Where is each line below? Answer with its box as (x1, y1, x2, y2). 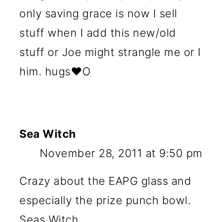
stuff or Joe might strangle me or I (19, 45, 201, 58)
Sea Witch (19, 127, 76, 140)
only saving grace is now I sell (19, 6, 177, 20)
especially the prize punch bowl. (19, 193, 191, 207)
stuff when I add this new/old (19, 26, 176, 39)
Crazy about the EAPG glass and (19, 174, 192, 187)
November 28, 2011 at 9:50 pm (39, 146, 203, 160)
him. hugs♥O (19, 64, 91, 78)
